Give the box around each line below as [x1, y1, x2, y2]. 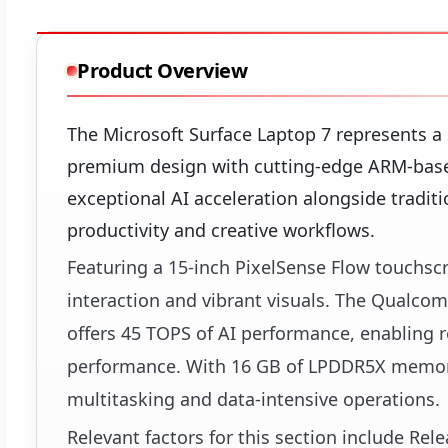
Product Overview [77, 57, 247, 85]
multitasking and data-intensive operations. [67, 387, 440, 412]
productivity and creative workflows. [67, 218, 375, 243]
